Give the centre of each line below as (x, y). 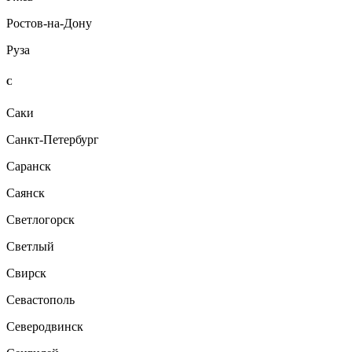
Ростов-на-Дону (49, 24)
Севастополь (40, 300)
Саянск (26, 193)
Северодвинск (45, 327)
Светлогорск (40, 220)
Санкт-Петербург (53, 140)
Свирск (26, 273)
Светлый (30, 247)
